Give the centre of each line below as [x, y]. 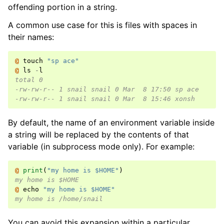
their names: [31, 37]
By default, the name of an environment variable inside [111, 123]
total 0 [29, 80]
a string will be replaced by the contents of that [98, 135]
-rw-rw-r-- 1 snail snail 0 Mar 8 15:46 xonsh [105, 99]
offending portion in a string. [62, 7]
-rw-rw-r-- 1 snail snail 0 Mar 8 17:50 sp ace [107, 89]
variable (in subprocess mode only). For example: [101, 147]
